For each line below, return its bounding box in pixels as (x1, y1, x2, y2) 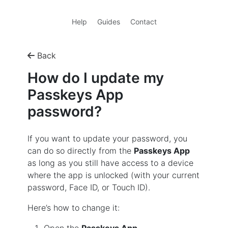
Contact (130, 17, 157, 26)
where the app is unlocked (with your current (27, 170, 199, 180)
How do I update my (27, 69, 164, 87)
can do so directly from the (27, 146, 134, 156)
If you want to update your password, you (27, 133, 187, 144)
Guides (97, 17, 120, 26)
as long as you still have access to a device (27, 158, 193, 168)
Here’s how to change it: (27, 203, 120, 213)
